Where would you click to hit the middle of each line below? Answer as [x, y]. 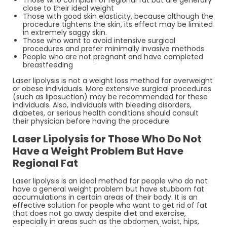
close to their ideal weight [68, 8]
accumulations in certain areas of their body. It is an [105, 197]
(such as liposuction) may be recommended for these [110, 97]
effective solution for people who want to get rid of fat [110, 205]
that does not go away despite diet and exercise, [99, 213]
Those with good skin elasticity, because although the [118, 16]
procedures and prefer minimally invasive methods [113, 48]
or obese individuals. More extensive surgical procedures [112, 88]
